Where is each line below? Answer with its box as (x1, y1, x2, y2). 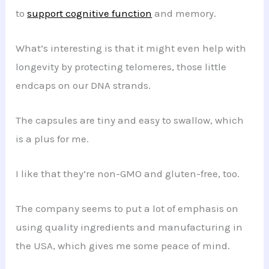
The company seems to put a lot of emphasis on (16, 202, 239, 215)
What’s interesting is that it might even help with (16, 41, 247, 54)
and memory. (152, 7, 217, 19)
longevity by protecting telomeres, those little (16, 60, 227, 73)
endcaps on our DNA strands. (16, 79, 151, 91)
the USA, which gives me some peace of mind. (16, 240, 231, 252)
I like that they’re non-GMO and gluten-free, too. (16, 168, 240, 180)
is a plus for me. (16, 132, 89, 145)
